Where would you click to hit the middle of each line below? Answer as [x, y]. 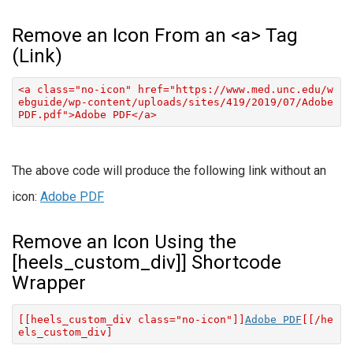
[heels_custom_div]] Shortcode [147, 263]
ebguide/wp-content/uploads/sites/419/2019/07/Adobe [175, 102]
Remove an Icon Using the [124, 242]
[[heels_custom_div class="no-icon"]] [131, 319]
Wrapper [49, 283]
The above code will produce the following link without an [169, 171]
